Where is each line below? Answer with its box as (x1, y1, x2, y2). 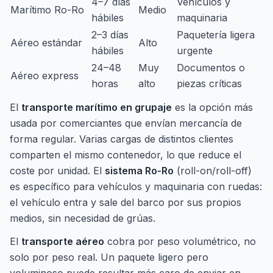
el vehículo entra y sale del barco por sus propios (10, 196, 241, 208)
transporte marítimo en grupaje (21, 101, 172, 113)
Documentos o (177, 62, 245, 74)
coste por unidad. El (10, 165, 105, 177)
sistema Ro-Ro (105, 165, 174, 177)
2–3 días (91, 29, 129, 41)
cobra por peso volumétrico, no (104, 235, 256, 247)
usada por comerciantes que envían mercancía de (10, 117, 242, 129)
